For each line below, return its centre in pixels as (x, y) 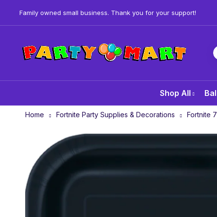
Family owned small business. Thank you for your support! (108, 12)
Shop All (175, 93)
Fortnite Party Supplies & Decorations (116, 114)
